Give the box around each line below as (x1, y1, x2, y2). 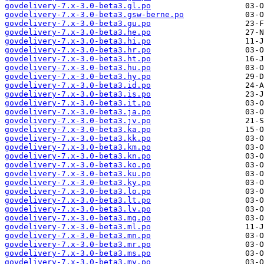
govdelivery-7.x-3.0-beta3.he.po (5, 28, 151, 37)
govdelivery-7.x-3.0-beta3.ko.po (5, 160, 151, 170)
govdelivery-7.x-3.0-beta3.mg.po (5, 213, 151, 223)
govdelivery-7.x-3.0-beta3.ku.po (5, 169, 151, 179)
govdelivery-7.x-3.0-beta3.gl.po (5, 1, 151, 11)
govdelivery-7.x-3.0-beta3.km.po (5, 143, 151, 152)
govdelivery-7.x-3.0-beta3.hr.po (5, 45, 151, 55)
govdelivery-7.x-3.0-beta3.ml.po (5, 222, 151, 232)
